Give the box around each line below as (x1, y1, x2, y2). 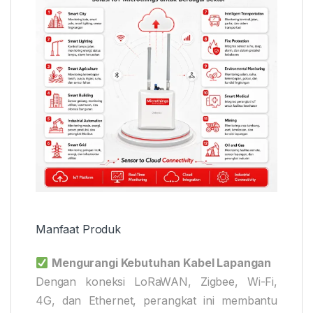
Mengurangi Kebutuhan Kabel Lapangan (52, 256, 272, 270)
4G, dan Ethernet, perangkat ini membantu (36, 293, 277, 308)
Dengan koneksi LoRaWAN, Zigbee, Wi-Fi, (36, 275, 277, 289)
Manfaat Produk (36, 222, 122, 237)
